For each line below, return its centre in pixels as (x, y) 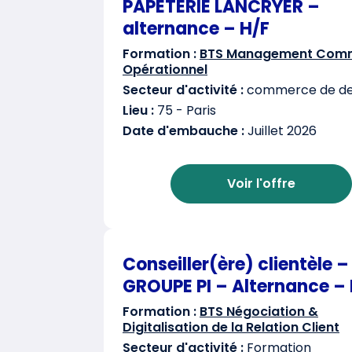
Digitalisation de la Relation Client (231, 327)
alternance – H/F (196, 29)
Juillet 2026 (280, 131)
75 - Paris (185, 110)
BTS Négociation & (259, 312)
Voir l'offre (261, 183)
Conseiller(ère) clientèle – (236, 264)
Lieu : (138, 110)
